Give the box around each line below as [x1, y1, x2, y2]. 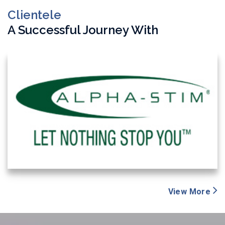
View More [168, 187, 213, 196]
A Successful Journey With [8, 23, 158, 37]
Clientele [8, 8, 61, 22]
